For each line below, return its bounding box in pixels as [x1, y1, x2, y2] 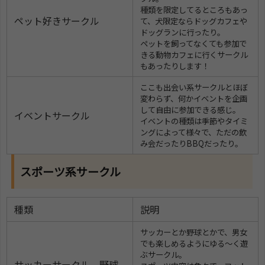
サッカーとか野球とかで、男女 [140, 227, 247, 238]
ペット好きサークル [14, 14, 99, 28]
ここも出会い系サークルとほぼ [140, 82, 248, 93]
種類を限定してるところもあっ [140, 4, 248, 16]
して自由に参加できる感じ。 [140, 104, 240, 116]
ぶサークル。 [140, 249, 186, 261]
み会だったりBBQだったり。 [140, 138, 243, 150]
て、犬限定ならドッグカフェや [140, 15, 247, 27]
